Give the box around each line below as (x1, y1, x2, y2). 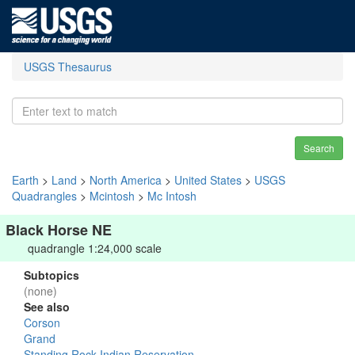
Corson (24, 315, 60, 330)
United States (174, 172, 242, 188)
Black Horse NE (6, 219, 112, 240)
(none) (24, 283, 57, 299)
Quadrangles (12, 188, 77, 204)
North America (90, 172, 162, 188)
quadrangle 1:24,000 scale (28, 240, 162, 256)
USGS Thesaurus (24, 59, 112, 74)
